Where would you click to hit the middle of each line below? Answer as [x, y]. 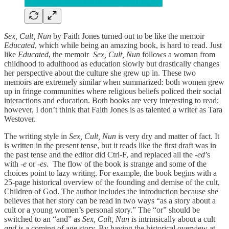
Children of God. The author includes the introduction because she [111, 192]
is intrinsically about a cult [172, 219]
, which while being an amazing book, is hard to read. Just [128, 45]
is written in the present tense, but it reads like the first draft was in [110, 146]
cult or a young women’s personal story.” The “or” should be [102, 210]
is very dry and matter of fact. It [168, 136]
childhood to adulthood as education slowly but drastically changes [112, 64]
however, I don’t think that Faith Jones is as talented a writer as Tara [113, 110]
